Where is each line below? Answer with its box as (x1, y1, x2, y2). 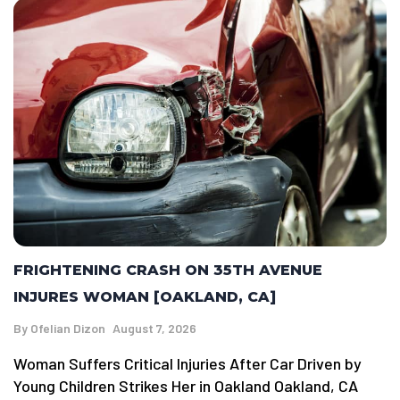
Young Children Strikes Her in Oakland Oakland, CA (13, 375, 358, 396)
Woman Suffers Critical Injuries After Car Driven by (13, 353, 362, 373)
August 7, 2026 (112, 320, 196, 336)
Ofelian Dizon (30, 320, 105, 336)
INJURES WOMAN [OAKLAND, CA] (13, 287, 276, 305)
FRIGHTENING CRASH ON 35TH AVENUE (13, 261, 322, 279)
